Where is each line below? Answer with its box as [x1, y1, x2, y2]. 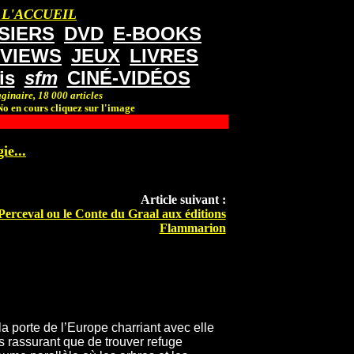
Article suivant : [140, 193, 226, 207]
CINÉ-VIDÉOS [66, 67, 190, 88]
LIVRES [130, 45, 198, 66]
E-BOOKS [113, 23, 201, 44]
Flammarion [159, 221, 226, 235]
